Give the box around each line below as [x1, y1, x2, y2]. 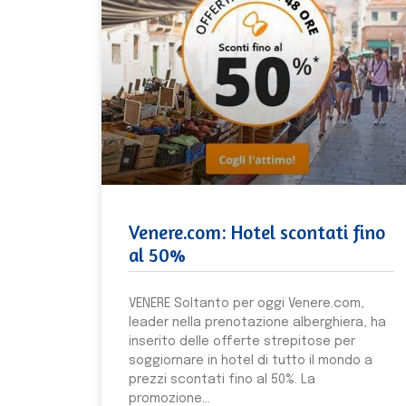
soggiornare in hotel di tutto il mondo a [129, 353, 372, 367]
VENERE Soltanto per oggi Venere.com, [129, 296, 364, 310]
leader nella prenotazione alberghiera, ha [129, 315, 386, 329]
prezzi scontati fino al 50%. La [129, 372, 315, 386]
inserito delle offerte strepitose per [129, 334, 355, 348]
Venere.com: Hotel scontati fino [129, 220, 385, 244]
